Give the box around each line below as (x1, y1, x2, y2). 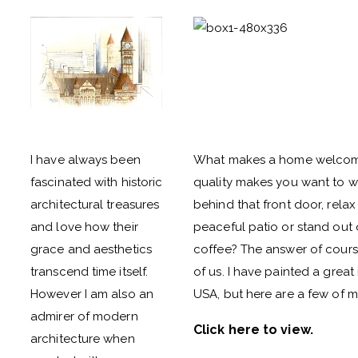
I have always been (30, 153, 141, 167)
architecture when (30, 332, 135, 346)
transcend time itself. (30, 265, 149, 279)
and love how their (30, 220, 138, 234)
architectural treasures (30, 197, 160, 212)
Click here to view (193, 322, 310, 337)
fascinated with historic (30, 175, 163, 189)
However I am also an (30, 287, 153, 301)
